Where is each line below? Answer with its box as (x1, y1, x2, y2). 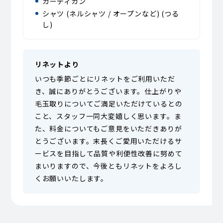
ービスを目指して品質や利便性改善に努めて (34, 148, 183, 158)
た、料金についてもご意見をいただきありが (34, 123, 182, 133)
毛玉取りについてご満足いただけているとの (34, 99, 183, 109)
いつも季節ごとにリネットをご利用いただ (34, 74, 175, 84)
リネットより (34, 59, 79, 69)
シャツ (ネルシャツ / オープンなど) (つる (42, 8, 179, 18)
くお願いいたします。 (34, 173, 109, 183)
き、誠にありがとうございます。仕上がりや (34, 86, 182, 96)
